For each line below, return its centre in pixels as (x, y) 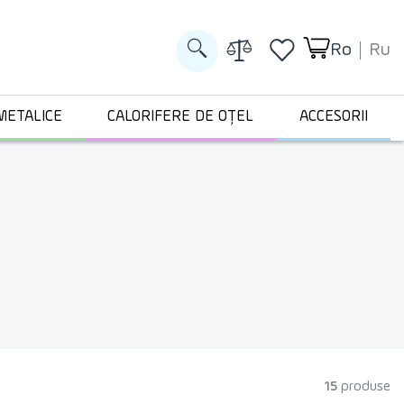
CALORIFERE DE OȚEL (181, 117)
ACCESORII (333, 117)
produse (366, 387)
